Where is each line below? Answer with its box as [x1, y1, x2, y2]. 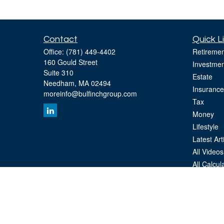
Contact [43, 34, 77, 44]
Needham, [43, 78, 76, 88]
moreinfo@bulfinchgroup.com [43, 88, 137, 98]
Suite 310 [43, 67, 73, 77]
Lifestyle [192, 121, 218, 131]
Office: [43, 46, 66, 56]
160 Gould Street [43, 57, 97, 67]
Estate [192, 71, 212, 81]
